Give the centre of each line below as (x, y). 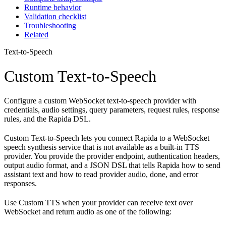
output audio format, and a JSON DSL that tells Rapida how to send (112, 165)
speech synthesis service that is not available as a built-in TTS (102, 147)
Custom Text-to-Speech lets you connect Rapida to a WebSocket (107, 138)
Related (36, 34)
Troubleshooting (50, 25)
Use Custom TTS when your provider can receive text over (98, 203)
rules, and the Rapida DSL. (47, 119)
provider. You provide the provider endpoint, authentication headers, (112, 156)
